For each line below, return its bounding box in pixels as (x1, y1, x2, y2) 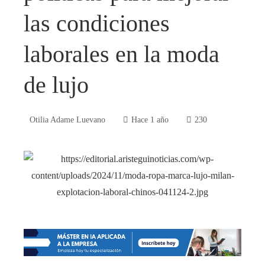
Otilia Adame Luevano (30, 115, 105, 125)
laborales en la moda (24, 41, 219, 68)
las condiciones (24, 10, 170, 37)
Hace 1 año (131, 115, 169, 125)
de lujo (24, 72, 89, 99)
